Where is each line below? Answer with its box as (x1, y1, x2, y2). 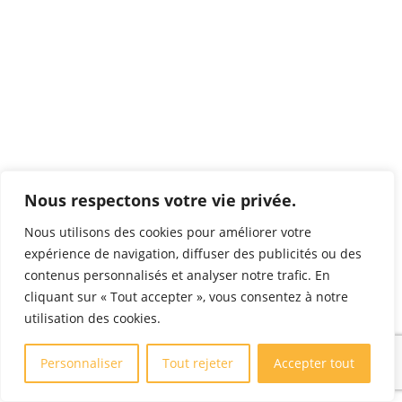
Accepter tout (273, 354, 354, 371)
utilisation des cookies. (24, 310, 161, 327)
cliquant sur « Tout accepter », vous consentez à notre (24, 288, 348, 305)
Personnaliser (40, 354, 124, 371)
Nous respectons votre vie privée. (24, 189, 296, 211)
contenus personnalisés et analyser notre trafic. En (24, 267, 330, 284)
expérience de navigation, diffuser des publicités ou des (24, 245, 362, 262)
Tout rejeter (162, 354, 234, 371)
